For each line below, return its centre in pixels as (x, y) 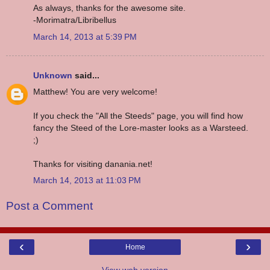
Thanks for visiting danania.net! (93, 164)
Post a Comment (49, 206)
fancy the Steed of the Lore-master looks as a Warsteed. (141, 127)
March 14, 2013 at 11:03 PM (87, 181)
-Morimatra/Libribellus (75, 20)
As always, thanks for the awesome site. (109, 8)
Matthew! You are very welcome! (95, 91)
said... (86, 75)
